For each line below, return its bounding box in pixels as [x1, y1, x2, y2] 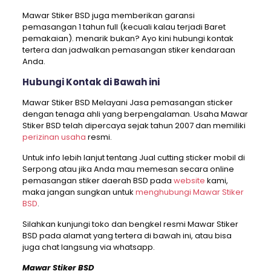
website [173, 175, 205, 187]
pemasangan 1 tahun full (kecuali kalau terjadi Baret [22, 21, 226, 33]
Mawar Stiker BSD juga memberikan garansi [22, 10, 195, 22]
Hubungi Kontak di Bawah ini [22, 76, 160, 89]
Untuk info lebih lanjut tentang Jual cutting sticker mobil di [22, 152, 245, 164]
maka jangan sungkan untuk [22, 186, 135, 198]
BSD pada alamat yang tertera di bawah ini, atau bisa [22, 230, 232, 242]
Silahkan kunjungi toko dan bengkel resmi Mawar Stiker [22, 218, 238, 230]
